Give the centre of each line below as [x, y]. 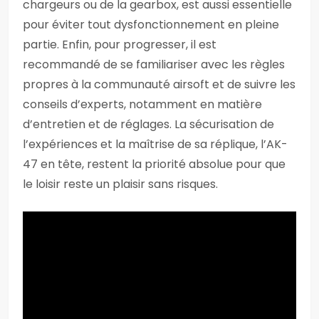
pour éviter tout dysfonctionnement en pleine [151, 25]
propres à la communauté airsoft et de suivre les [159, 84]
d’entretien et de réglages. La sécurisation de [148, 124]
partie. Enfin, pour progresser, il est [120, 45]
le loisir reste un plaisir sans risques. [120, 184]
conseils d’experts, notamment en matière [142, 104]
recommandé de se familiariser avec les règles [154, 64]
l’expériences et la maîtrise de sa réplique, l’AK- [155, 144]
